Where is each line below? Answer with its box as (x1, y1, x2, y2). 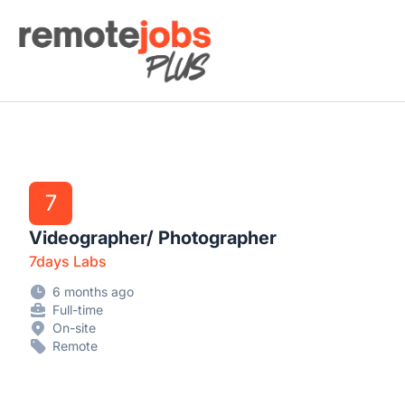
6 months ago (52, 284, 134, 299)
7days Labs (29, 252, 107, 270)
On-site (52, 320, 96, 335)
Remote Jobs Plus (14, 15, 134, 33)
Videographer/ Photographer (29, 227, 277, 249)
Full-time (52, 302, 103, 317)
